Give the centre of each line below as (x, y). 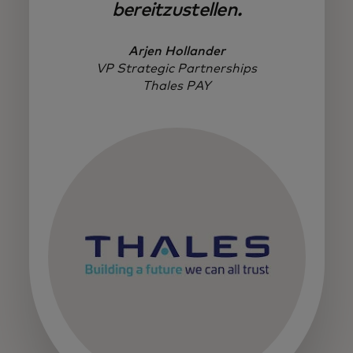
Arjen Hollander (176, 51)
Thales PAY (176, 85)
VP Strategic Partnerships (176, 68)
